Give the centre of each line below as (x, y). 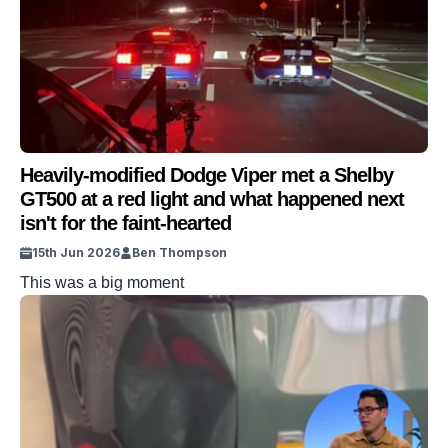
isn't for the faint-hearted (125, 223)
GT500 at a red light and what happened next (212, 199)
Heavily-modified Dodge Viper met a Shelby (206, 175)
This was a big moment (102, 282)
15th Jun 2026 (76, 252)
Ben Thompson (179, 252)
